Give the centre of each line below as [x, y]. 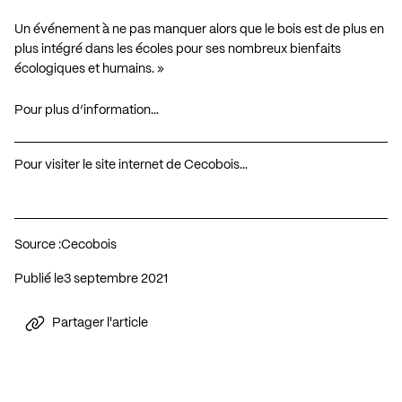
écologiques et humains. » [89, 69]
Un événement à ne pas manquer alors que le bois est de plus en [199, 29]
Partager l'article [100, 323]
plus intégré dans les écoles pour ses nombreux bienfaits [178, 49]
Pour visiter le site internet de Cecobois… [131, 165]
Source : [38, 245]
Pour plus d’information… [87, 110]
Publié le [39, 279]
